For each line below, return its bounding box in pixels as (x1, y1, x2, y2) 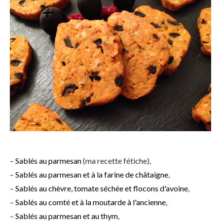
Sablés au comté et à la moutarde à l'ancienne (15, 197, 166, 207)
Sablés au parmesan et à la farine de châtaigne (15, 170, 168, 179)
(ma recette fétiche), (81, 156, 151, 165)
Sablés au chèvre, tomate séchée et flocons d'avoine (15, 184, 188, 193)
